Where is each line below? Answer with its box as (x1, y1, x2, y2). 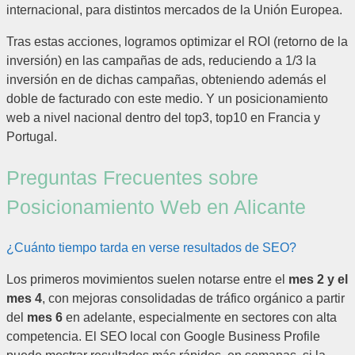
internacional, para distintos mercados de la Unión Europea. (6, 3, 342, 17)
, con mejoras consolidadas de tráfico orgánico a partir (42, 291, 345, 305)
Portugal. (6, 130, 57, 144)
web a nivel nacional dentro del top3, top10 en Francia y (6, 111, 320, 125)
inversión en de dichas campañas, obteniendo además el (6, 73, 326, 87)
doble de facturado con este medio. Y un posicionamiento (6, 92, 328, 106)
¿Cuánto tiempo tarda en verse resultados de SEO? (6, 240, 296, 254)
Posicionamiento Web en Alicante (6, 196, 306, 218)
